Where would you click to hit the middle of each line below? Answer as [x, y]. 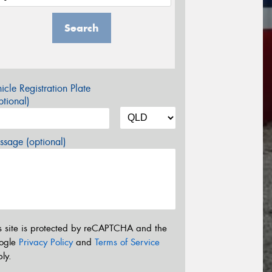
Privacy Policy [46, 242]
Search [81, 28]
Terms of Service [127, 242]
